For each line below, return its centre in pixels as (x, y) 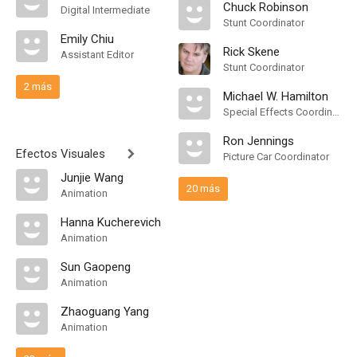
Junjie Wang (92, 178)
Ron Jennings (259, 141)
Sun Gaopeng (96, 267)
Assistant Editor (97, 55)
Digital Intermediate (105, 10)
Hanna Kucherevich (111, 222)
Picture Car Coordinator (276, 157)
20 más (203, 188)
